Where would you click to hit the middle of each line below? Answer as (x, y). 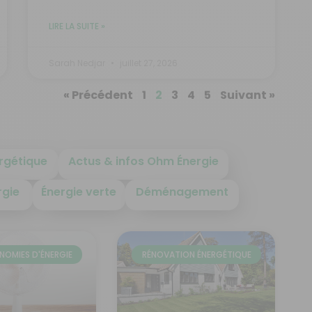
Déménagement (182, 192)
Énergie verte (79, 192)
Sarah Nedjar (78, 63)
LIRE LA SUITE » (77, 26)
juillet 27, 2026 (147, 63)
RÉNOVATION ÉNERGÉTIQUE (196, 254)
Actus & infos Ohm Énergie (143, 162)
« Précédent (98, 95)
